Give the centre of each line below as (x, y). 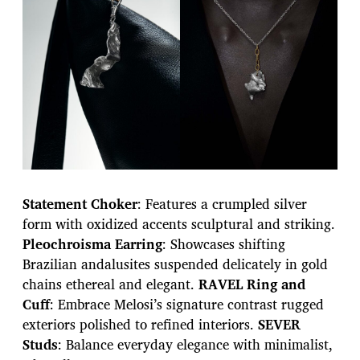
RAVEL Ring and (252, 284)
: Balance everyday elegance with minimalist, (195, 345)
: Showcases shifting (224, 244)
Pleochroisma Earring (92, 244)
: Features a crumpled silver (222, 204)
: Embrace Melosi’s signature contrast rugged (187, 305)
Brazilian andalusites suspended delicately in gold (175, 264)
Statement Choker (80, 204)
